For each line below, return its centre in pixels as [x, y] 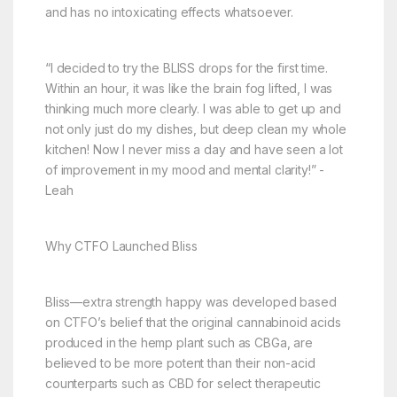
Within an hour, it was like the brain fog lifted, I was [189, 88]
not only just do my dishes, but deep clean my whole [195, 128]
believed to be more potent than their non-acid [180, 362]
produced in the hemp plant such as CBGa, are [179, 342]
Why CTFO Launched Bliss [121, 245]
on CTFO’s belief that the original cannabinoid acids [193, 322]
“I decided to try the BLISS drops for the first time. [186, 67]
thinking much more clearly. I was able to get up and [193, 108]
